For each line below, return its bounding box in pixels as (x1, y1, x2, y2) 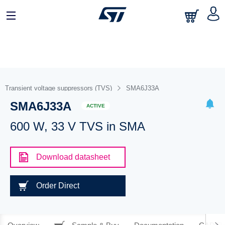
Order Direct (36, 181, 79, 190)
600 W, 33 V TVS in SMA (10, 120, 145, 133)
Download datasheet (36, 153, 110, 161)
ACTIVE (86, 102, 105, 108)
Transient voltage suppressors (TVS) (5, 84, 112, 92)
